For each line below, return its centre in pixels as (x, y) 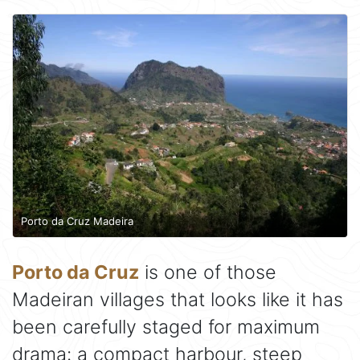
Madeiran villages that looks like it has (178, 300)
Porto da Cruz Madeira (77, 221)
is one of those (208, 272)
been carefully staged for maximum (166, 327)
